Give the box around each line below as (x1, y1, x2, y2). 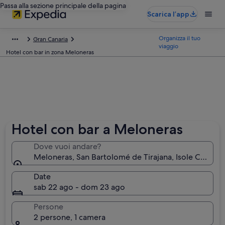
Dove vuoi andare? (34, 141, 101, 152)
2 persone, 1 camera (34, 212, 106, 222)
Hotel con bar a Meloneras (12, 121, 183, 138)
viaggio (158, 42, 178, 50)
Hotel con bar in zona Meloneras (6, 48, 94, 56)
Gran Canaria (33, 35, 68, 43)
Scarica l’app (147, 10, 189, 19)
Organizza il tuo (158, 34, 200, 42)
